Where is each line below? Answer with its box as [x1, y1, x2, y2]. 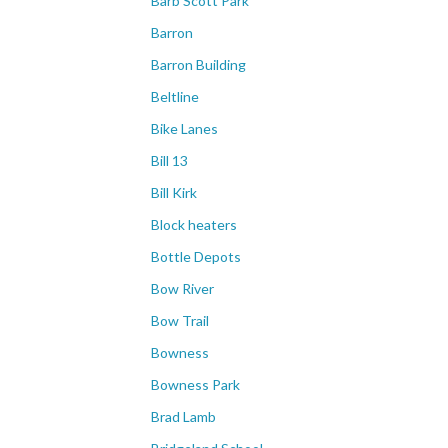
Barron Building [151, 56, 246, 74]
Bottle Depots [151, 248, 241, 266]
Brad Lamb [151, 408, 216, 426]
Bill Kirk [151, 184, 197, 202]
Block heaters [151, 216, 237, 234]
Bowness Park [151, 376, 240, 394]
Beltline [151, 88, 199, 106]
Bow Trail [151, 312, 209, 330]
